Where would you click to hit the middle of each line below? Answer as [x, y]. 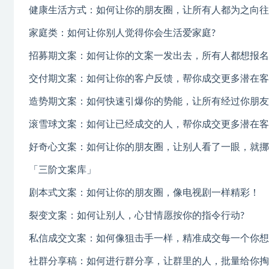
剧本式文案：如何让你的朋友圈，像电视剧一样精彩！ [144, 193]
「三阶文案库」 [62, 170]
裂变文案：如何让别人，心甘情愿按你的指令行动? [137, 216]
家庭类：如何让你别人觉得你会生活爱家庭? [122, 33]
